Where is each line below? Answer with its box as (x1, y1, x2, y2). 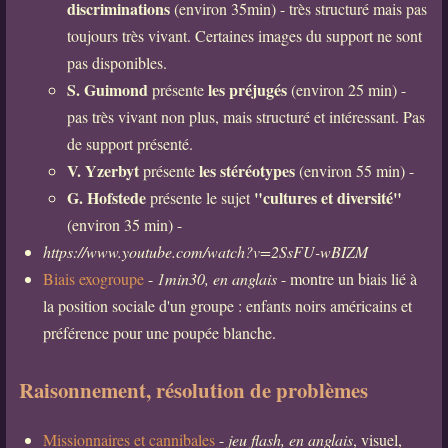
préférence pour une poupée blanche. (42, 322, 276, 344)
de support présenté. (66, 133, 193, 155)
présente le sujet (145, 187, 254, 209)
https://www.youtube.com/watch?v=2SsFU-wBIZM (42, 241, 368, 263)
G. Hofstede (66, 186, 146, 210)
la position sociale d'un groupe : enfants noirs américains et (42, 295, 412, 317)
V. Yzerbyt (66, 159, 139, 183)
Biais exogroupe (42, 268, 144, 290)
